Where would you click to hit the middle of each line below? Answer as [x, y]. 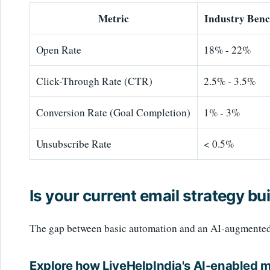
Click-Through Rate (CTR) [95, 81]
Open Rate [59, 50]
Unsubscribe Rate [74, 144]
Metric [114, 19]
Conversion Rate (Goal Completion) [114, 113]
